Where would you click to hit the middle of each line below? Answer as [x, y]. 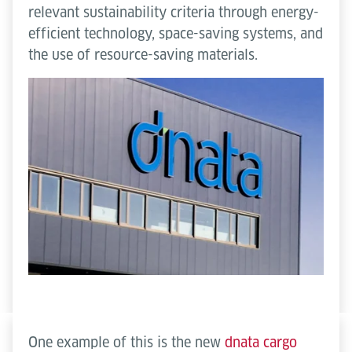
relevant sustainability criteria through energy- [174, 13]
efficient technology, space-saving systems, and [176, 34]
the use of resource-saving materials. [143, 55]
